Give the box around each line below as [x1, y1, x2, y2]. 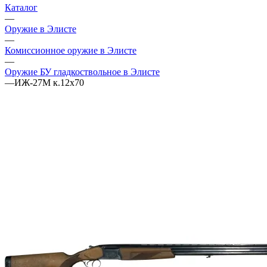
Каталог [5, 2, 38, 13]
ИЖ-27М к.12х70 [14, 77, 84, 88]
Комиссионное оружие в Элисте [5, 45, 136, 55]
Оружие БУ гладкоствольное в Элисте [5, 66, 160, 77]
